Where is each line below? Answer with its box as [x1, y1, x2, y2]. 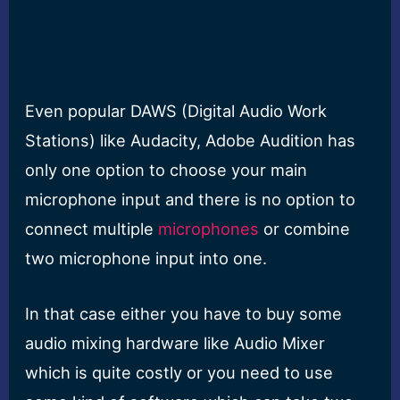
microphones [158, 219, 260, 239]
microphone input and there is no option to [25, 189, 356, 210]
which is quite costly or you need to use [25, 362, 334, 383]
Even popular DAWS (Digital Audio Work [25, 101, 328, 121]
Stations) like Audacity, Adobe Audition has [25, 130, 356, 151]
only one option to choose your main [25, 160, 308, 180]
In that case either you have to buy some [25, 304, 343, 324]
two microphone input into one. [25, 248, 268, 269]
